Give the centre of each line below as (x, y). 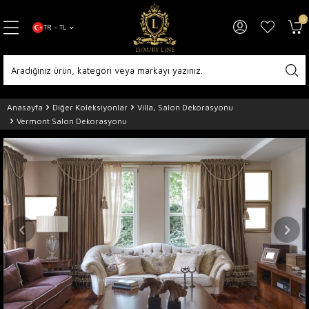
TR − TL (55, 27)
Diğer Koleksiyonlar (90, 107)
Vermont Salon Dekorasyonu (72, 121)
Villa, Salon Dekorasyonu (185, 107)
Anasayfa (25, 107)
